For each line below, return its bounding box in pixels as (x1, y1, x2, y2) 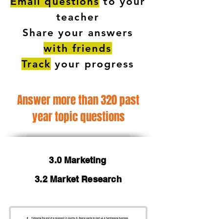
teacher (56, 11, 99, 23)
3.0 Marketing (49, 155, 107, 165)
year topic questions (32, 109, 125, 125)
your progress (51, 58, 134, 70)
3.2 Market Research (35, 174, 122, 184)
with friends (44, 42, 112, 54)
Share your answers (22, 26, 133, 39)
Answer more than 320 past (17, 92, 139, 109)
